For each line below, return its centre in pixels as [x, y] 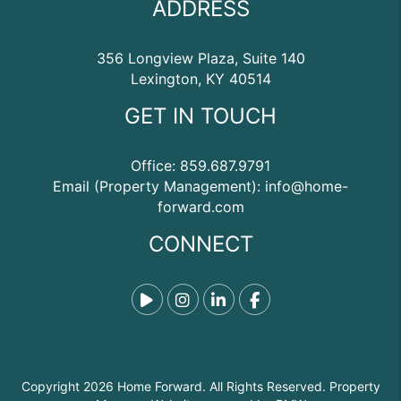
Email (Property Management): [159, 186]
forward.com [200, 207]
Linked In [259, 299]
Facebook [296, 299]
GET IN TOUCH [200, 116]
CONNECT [200, 244]
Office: [155, 166]
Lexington [164, 79]
